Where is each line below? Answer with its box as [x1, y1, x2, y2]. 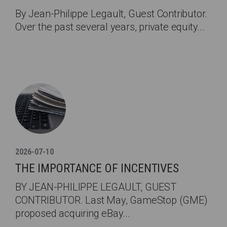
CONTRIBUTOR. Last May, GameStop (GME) [15, 194, 208, 206]
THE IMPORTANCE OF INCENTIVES [15, 161, 179, 175]
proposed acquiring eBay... [15, 207, 130, 219]
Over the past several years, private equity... [15, 21, 205, 33]
